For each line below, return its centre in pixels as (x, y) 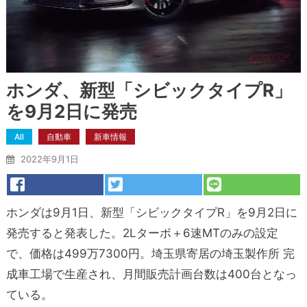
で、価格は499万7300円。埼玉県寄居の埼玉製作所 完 (150, 253)
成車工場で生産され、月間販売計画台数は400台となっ (151, 274)
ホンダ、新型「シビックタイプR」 (149, 90)
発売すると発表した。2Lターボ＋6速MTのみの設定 (142, 233)
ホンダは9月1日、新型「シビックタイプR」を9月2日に (151, 212)
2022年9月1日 (49, 159)
